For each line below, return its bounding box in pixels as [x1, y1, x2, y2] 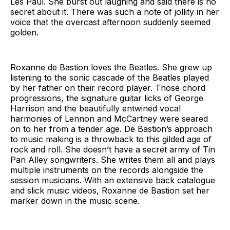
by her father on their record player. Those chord [10, 82, 205, 93]
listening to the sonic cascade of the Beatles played [10, 72, 209, 83]
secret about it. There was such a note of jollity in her [10, 6, 219, 17]
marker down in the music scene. [10, 195, 140, 206]
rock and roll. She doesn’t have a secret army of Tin [10, 144, 215, 155]
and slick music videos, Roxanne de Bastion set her [10, 185, 209, 196]
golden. [10, 27, 39, 37]
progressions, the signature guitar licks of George [10, 92, 203, 103]
